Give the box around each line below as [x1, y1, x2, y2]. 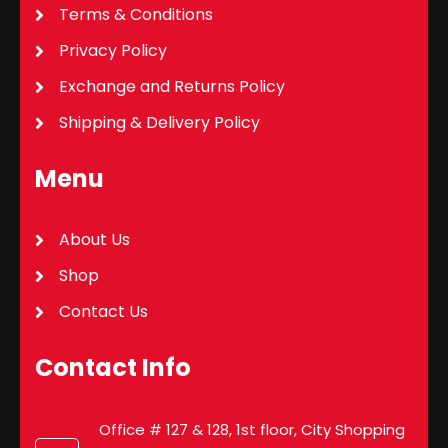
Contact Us [59, 299, 148, 323]
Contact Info [35, 350, 191, 384]
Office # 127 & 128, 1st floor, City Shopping [99, 418, 405, 440]
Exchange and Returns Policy [59, 74, 285, 98]
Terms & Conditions [59, 2, 213, 26]
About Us [59, 227, 130, 251]
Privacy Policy [59, 38, 167, 62]
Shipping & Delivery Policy [59, 110, 260, 134]
